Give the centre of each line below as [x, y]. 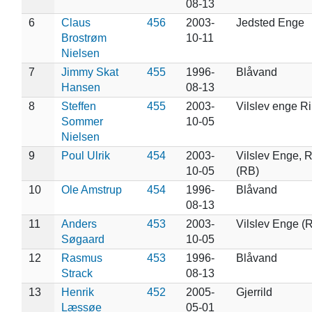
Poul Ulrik [85, 155]
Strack [77, 273]
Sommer [82, 121]
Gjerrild [254, 292]
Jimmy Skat [89, 72]
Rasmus [81, 258]
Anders [79, 224]
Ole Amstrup [91, 189]
